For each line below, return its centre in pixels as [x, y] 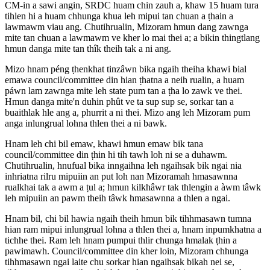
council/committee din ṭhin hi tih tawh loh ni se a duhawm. [116, 155]
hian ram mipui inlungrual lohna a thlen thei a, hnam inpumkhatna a [133, 230]
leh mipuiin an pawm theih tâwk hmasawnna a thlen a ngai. [118, 198]
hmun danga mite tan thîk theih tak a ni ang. [88, 49]
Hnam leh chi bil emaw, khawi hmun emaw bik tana [104, 144]
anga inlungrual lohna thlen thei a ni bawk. [86, 124]
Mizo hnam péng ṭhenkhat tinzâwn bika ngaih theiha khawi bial [126, 69]
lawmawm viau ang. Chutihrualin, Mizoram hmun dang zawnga [127, 27]
